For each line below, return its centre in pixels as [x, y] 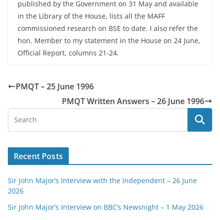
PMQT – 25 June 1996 [55, 86]
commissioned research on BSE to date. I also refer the [108, 28]
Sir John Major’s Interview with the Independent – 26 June [102, 180]
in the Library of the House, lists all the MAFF [91, 16]
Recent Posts [38, 156]
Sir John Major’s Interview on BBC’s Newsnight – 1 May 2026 [106, 207]
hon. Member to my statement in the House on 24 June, [109, 41]
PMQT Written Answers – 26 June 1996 [133, 101]
